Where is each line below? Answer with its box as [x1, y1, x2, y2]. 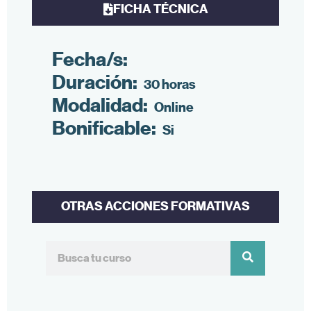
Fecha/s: [52, 47, 128, 71]
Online [154, 99, 194, 115]
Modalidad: [52, 93, 148, 117]
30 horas [144, 76, 196, 92]
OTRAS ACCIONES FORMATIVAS [61, 198, 250, 214]
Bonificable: [52, 116, 156, 140]
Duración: [52, 70, 137, 94]
